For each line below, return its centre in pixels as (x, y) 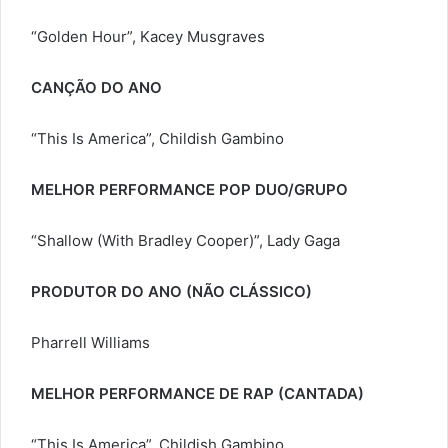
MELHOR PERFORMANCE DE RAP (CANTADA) (197, 394)
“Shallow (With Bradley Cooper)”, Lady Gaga (185, 241)
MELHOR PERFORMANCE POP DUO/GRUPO (189, 190)
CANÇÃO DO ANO (96, 88)
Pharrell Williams (90, 343)
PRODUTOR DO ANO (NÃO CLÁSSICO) (171, 292)
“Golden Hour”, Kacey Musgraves (148, 37)
